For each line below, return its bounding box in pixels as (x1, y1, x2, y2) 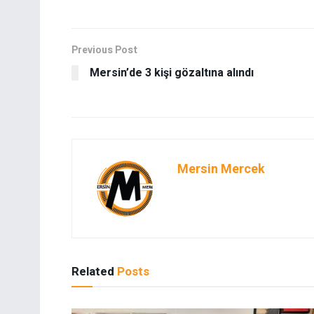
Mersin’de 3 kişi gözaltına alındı (90, 64, 254, 82)
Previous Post (71, 43, 137, 58)
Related (71, 263, 114, 281)
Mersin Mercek (177, 160, 265, 179)
